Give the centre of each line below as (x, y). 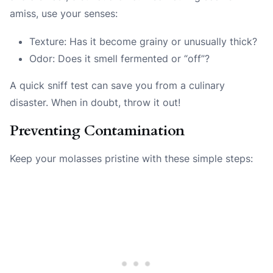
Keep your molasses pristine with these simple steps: (131, 159)
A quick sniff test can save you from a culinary (117, 86)
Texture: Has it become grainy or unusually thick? (143, 42)
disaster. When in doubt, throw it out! (95, 103)
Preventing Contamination (97, 131)
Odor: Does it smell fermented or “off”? (119, 59)
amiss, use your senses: (64, 14)
